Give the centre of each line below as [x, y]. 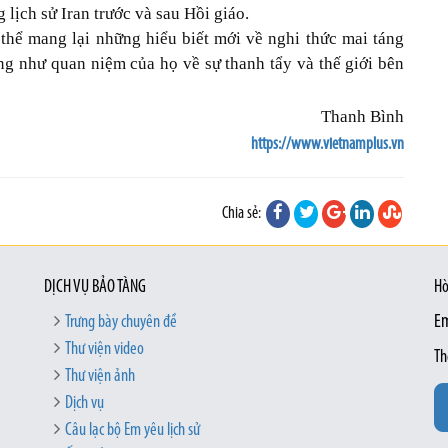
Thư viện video [104, 350]
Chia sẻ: [243, 214]
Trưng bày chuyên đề [121, 323]
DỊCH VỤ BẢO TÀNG [95, 288]
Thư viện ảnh [100, 377]
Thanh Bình [362, 117]
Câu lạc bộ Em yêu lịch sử [132, 431]
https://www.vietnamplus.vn [327, 145]
